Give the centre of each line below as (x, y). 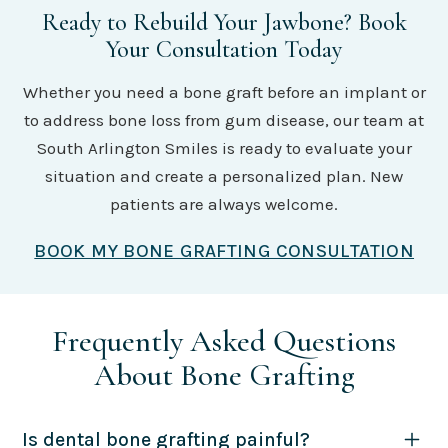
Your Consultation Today (224, 49)
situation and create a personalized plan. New (224, 175)
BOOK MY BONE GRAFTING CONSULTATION (224, 250)
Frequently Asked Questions (224, 340)
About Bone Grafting (224, 374)
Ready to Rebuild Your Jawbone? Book (224, 22)
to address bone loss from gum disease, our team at (224, 119)
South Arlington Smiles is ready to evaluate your (224, 147)
